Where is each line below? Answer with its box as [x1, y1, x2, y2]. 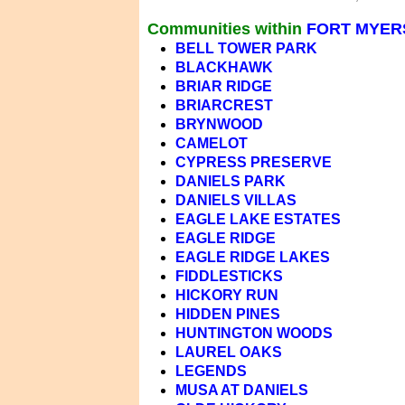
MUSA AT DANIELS [174, 382, 308, 398]
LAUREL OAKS [174, 344, 282, 360]
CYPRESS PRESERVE [174, 155, 332, 170]
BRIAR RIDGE [174, 79, 272, 94]
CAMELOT [174, 136, 248, 151]
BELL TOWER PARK [174, 41, 317, 56]
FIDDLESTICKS [174, 268, 283, 284]
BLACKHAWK [174, 60, 273, 75]
